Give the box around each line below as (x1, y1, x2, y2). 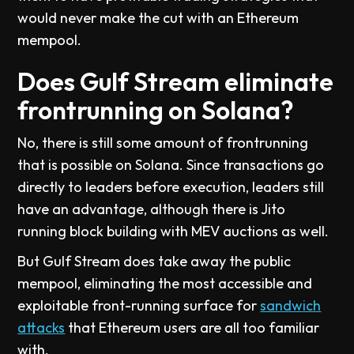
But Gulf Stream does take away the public (17, 252, 292, 270)
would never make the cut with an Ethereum (17, 9, 299, 27)
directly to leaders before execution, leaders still (17, 178, 325, 196)
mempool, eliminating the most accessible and (17, 274, 313, 292)
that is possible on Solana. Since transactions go (17, 156, 325, 174)
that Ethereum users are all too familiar (65, 318, 320, 337)
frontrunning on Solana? (17, 94, 295, 126)
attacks (17, 318, 66, 337)
